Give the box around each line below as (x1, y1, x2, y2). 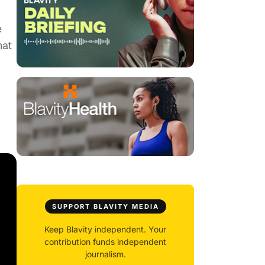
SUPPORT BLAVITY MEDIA (51, 202, 159, 211)
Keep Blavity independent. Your (44, 224, 166, 235)
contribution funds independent (44, 237, 166, 247)
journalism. (85, 249, 126, 260)
